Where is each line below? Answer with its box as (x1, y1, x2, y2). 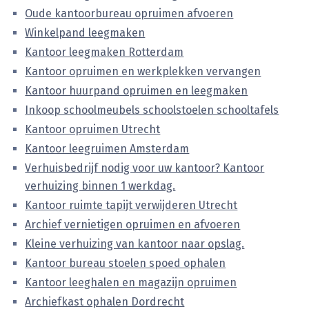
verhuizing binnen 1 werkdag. (25, 179, 176, 192)
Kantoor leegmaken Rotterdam (25, 46, 184, 59)
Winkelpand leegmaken (25, 26, 146, 39)
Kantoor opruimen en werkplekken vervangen (25, 65, 261, 78)
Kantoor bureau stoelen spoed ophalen (25, 257, 226, 270)
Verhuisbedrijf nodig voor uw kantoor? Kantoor (25, 161, 265, 175)
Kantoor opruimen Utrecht (25, 123, 161, 136)
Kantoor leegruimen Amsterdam (25, 142, 190, 155)
